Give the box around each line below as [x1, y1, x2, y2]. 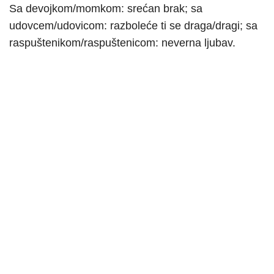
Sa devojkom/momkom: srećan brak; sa [9, 2, 202, 15]
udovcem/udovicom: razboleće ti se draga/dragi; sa [9, 19, 257, 32]
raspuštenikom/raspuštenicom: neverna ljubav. [9, 36, 235, 49]
